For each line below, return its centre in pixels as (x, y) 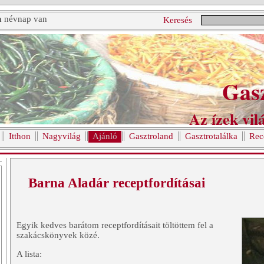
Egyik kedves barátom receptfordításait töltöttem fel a (115, 225)
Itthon (20, 136)
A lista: (29, 254)
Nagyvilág (62, 136)
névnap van (24, 19)
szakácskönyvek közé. (58, 235)
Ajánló (105, 136)
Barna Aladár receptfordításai (117, 183)
